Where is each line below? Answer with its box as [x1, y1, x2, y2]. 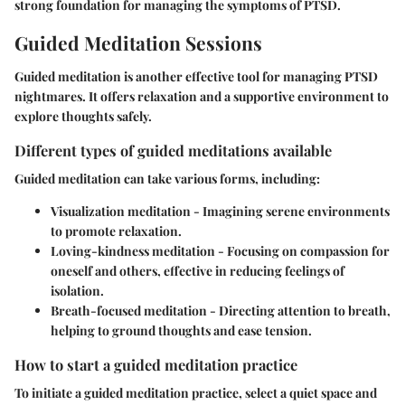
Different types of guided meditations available [14, 140, 332, 161]
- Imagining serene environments [191, 202, 390, 221]
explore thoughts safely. [14, 108, 152, 126]
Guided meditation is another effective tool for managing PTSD [14, 68, 378, 86]
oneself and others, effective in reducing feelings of [51, 262, 344, 280]
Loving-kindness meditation [51, 242, 215, 260]
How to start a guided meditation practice [14, 354, 297, 375]
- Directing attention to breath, [207, 302, 391, 320]
